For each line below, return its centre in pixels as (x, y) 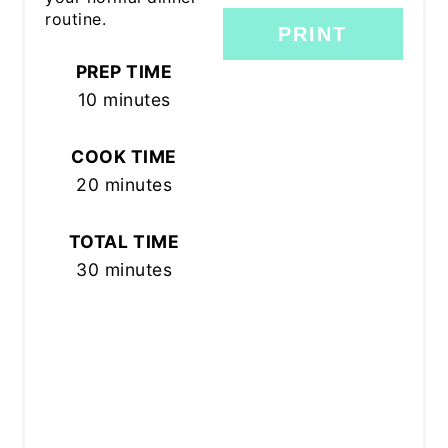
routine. (76, 18)
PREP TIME (124, 71)
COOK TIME (124, 156)
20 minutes (124, 184)
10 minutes (124, 99)
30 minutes (124, 269)
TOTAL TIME (124, 241)
